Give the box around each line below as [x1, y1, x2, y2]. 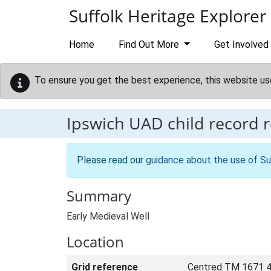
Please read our [77, 154, 146, 166]
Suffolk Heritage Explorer [69, 4, 266, 27]
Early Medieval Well [67, 211, 149, 222]
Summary [67, 186, 131, 206]
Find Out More [119, 39, 181, 50]
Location [67, 232, 124, 252]
